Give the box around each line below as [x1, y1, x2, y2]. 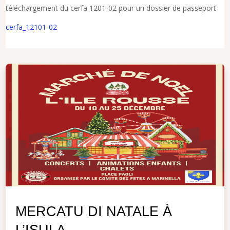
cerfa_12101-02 [6, 22, 57, 32]
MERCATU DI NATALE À [15, 203, 172, 219]
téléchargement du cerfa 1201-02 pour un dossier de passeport [6, 3, 217, 13]
